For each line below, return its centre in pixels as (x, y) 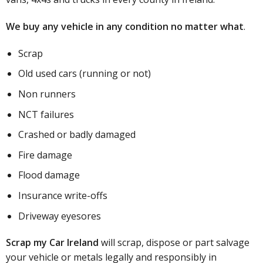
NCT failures (46, 114)
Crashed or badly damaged (77, 135)
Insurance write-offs (63, 195)
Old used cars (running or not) (84, 74)
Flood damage (49, 175)
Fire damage (45, 155)
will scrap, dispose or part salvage (174, 243)
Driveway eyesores (59, 216)
